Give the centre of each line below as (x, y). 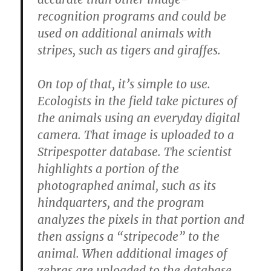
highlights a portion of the (109, 169)
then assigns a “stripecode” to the (129, 237)
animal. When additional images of (132, 254)
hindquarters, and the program (121, 203)
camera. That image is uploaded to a (136, 135)
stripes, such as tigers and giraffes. (129, 51)
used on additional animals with (125, 34)
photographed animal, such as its (127, 186)
